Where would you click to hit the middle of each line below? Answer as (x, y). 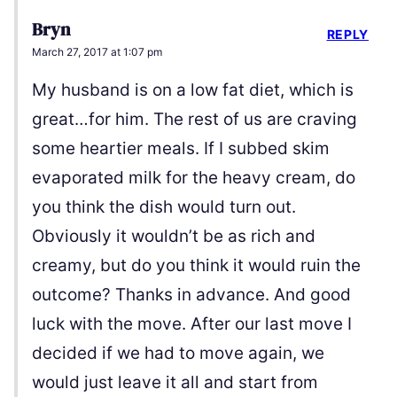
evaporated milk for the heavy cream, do (194, 178)
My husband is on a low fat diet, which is (193, 90)
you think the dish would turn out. (164, 207)
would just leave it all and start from (175, 383)
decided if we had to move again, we (178, 354)
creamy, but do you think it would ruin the (196, 266)
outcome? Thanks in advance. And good (191, 295)
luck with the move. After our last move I (192, 324)
